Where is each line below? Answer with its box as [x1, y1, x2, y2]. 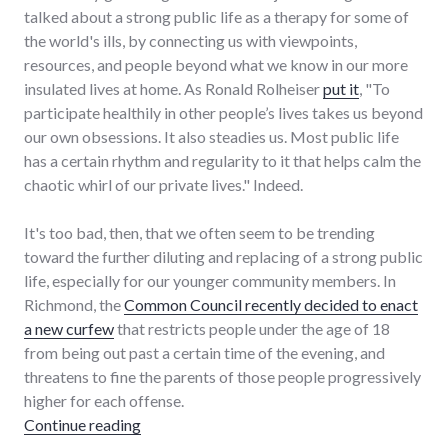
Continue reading [24, 414, 141, 434]
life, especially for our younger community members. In [24, 270, 396, 290]
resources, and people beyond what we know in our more [24, 54, 408, 74]
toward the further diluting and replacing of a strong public [24, 246, 423, 266]
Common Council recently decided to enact [124, 294, 418, 314]
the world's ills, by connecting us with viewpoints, [24, 30, 357, 50]
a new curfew [24, 318, 114, 338]
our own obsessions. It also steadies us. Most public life [24, 126, 399, 146]
